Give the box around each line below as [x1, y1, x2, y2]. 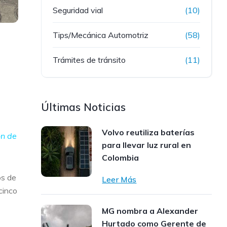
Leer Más [102, 174, 137, 184]
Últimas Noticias [41, 100, 126, 113]
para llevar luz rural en [102, 140, 192, 150]
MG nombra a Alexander [102, 206, 199, 216]
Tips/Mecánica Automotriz [53, 30, 149, 40]
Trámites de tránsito [53, 55, 126, 65]
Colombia [102, 153, 139, 163]
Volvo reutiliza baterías [102, 127, 195, 137]
